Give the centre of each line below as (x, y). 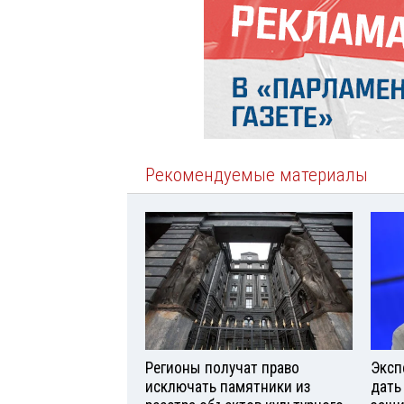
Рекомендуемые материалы (257, 175)
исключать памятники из (228, 387)
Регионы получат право (222, 368)
